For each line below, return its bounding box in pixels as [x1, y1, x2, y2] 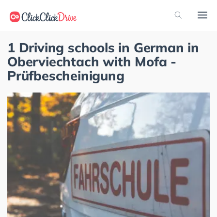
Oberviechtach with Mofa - [7, 53, 176, 70]
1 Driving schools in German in [7, 39, 199, 56]
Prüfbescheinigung [7, 67, 124, 84]
